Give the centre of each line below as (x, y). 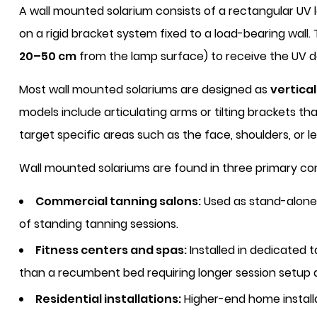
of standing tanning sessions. (99, 224)
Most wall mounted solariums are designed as (145, 90)
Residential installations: (108, 299)
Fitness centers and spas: (111, 250)
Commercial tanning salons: (118, 201)
